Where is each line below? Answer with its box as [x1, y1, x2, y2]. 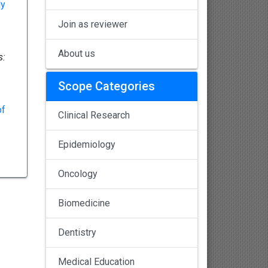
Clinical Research [58, 109, 130, 121]
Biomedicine [58, 197, 110, 209]
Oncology [58, 168, 98, 180]
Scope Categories [58, 79, 155, 94]
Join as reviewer [58, 19, 127, 31]
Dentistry [58, 227, 96, 239]
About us [58, 48, 95, 60]
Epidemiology [58, 139, 115, 151]
